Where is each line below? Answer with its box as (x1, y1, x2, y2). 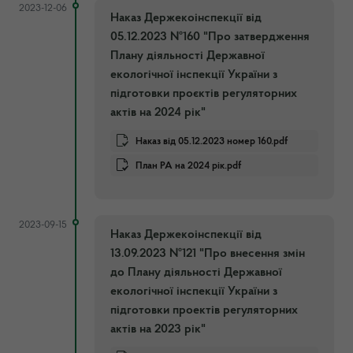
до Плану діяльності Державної (110, 266, 282, 279)
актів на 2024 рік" (110, 106, 206, 119)
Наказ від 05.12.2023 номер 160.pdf (136, 136, 288, 147)
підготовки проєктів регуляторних (110, 87, 297, 100)
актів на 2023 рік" (110, 322, 206, 336)
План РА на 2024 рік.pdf (136, 160, 241, 171)
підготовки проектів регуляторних (110, 303, 298, 317)
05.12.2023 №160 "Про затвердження (110, 30, 310, 43)
